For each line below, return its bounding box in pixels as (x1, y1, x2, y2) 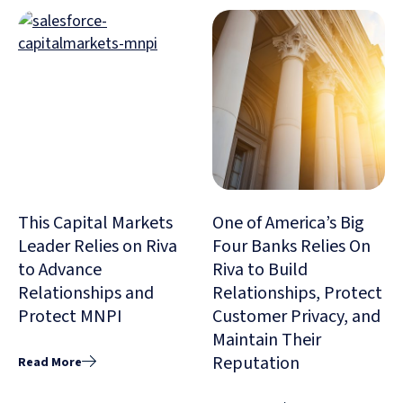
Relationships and (18, 281, 154, 307)
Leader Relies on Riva (18, 234, 177, 260)
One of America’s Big (212, 210, 364, 237)
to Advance (18, 257, 102, 283)
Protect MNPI (18, 304, 122, 330)
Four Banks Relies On (212, 234, 371, 260)
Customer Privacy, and (212, 304, 381, 330)
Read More (18, 354, 82, 372)
